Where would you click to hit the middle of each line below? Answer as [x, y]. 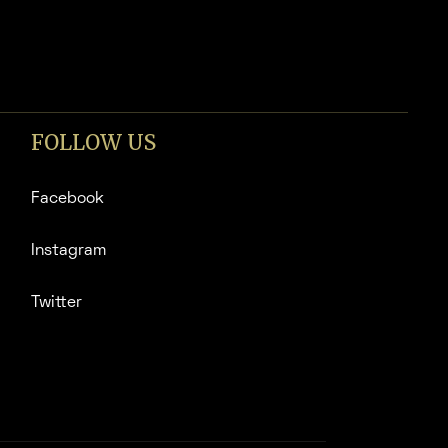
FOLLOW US [93, 143]
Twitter [56, 303]
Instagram [68, 251]
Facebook [67, 199]
